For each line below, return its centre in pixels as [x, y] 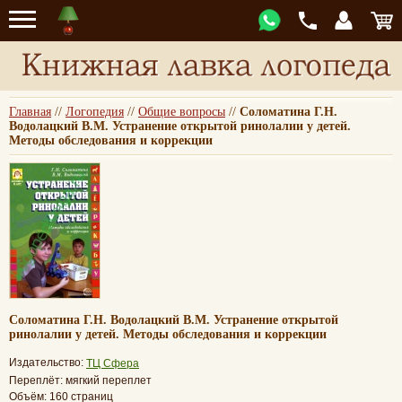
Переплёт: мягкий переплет [80, 380]
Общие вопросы [182, 111]
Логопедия [95, 111]
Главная [30, 111]
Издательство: [48, 362]
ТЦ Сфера [113, 363]
